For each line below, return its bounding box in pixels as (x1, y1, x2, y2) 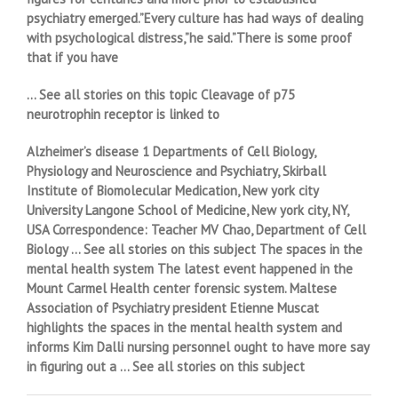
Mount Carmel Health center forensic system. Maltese (27, 279, 337, 297)
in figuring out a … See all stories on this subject (27, 357, 305, 375)
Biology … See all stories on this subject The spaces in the (27, 240, 362, 258)
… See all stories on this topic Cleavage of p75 (27, 85, 295, 103)
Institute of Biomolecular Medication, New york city (27, 181, 318, 199)
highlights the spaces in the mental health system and (27, 318, 342, 336)
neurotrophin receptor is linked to (27, 105, 219, 123)
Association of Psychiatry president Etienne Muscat (27, 298, 319, 316)
